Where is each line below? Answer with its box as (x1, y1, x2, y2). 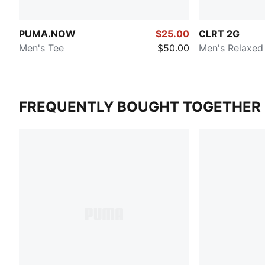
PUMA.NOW (19, 27, 76, 40)
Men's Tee (19, 41, 64, 54)
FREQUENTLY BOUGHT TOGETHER (19, 98, 261, 115)
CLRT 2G (199, 27, 240, 40)
